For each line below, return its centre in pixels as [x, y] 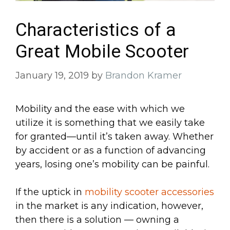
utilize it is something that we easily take [110, 122]
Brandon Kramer [143, 75]
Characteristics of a [96, 30]
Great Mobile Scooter [102, 51]
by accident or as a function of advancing [111, 150]
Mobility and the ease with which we [100, 109]
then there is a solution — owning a [97, 219]
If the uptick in [50, 192]
